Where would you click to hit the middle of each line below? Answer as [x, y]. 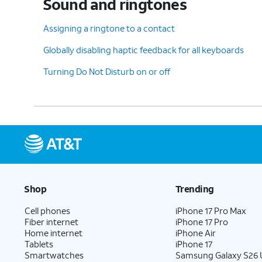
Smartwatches [54, 255]
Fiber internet [51, 221]
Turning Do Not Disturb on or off [107, 71]
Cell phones [47, 210]
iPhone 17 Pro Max [211, 210]
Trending [194, 188]
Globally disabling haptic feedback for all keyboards [144, 49]
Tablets [39, 244]
